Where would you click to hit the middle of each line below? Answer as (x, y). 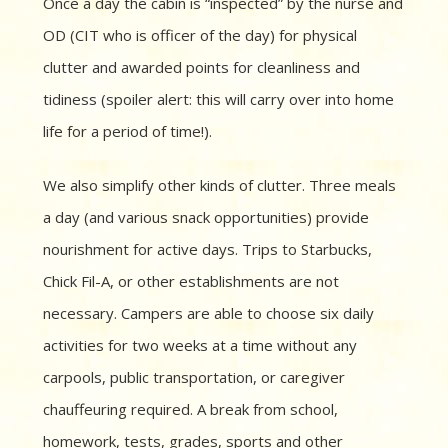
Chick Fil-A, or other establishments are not (191, 281)
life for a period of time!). (129, 131)
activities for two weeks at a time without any (200, 345)
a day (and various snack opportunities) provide (206, 217)
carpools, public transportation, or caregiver (194, 377)
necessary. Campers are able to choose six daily (208, 313)
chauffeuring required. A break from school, (190, 409)
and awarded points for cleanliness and (226, 67)
